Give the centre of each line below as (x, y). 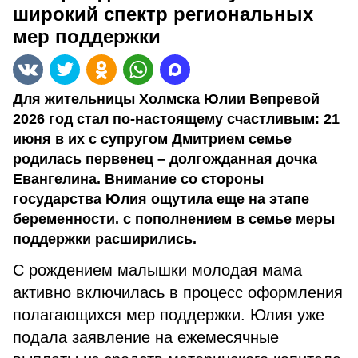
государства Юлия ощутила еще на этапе (161, 199)
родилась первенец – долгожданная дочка (165, 159)
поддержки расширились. (105, 239)
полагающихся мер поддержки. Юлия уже (169, 315)
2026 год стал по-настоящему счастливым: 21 (176, 119)
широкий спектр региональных (163, 14)
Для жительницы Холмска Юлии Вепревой (166, 99)
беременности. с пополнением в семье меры (174, 219)
